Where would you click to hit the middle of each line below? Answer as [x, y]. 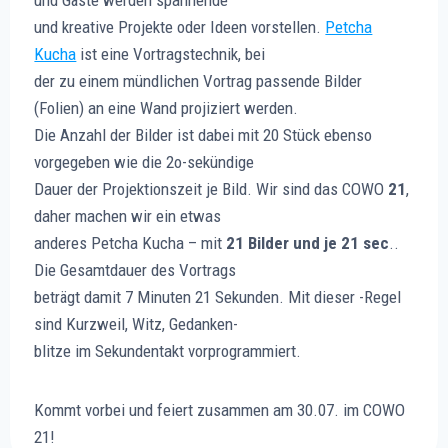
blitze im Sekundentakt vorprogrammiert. [168, 350]
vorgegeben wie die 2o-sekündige [144, 161]
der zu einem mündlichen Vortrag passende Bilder [198, 80]
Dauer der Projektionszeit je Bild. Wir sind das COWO [211, 188]
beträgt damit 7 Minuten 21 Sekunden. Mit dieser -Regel [218, 296]
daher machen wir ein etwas [128, 215]
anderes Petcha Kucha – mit [130, 242]
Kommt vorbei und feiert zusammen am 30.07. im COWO [220, 409]
